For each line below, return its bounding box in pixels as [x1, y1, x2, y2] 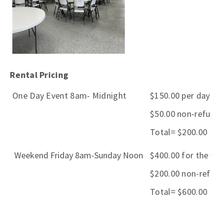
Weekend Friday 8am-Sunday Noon [12, 149, 143, 161]
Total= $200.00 [150, 126, 208, 138]
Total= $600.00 [150, 186, 208, 197]
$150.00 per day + [150, 90, 218, 101]
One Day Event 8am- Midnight [12, 90, 127, 101]
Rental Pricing [10, 69, 69, 80]
